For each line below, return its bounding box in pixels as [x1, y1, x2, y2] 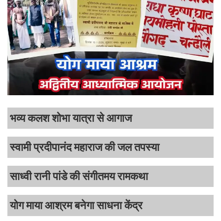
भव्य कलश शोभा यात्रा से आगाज [10, 112, 132, 125]
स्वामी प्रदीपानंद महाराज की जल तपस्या [10, 141, 159, 154]
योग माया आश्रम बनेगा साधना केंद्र [10, 199, 143, 212]
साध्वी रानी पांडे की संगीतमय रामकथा [10, 170, 148, 183]
